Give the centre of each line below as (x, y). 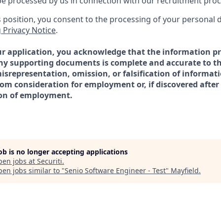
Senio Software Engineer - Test (115, 170)
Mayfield (185, 170)
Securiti (50, 161)
